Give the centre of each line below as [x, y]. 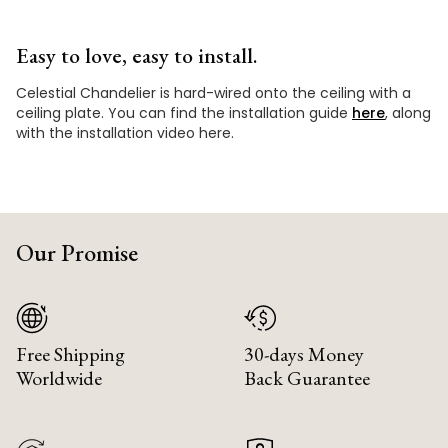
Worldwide [59, 377]
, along [408, 112]
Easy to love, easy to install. [136, 55]
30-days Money [304, 353]
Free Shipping [70, 353]
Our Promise [77, 252]
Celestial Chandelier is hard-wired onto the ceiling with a [213, 92]
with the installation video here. [125, 132]
